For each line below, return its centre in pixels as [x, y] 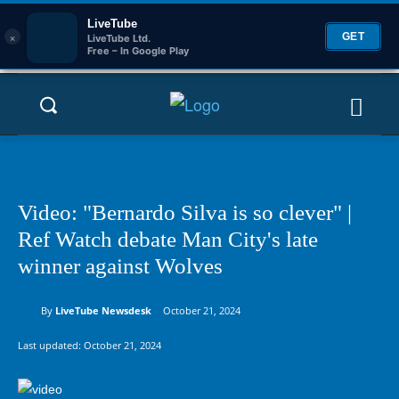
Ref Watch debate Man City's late [168, 239]
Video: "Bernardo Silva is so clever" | [185, 212]
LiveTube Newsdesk [103, 310]
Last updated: [51, 345]
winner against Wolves [120, 266]
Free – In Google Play [138, 50]
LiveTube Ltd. [119, 38]
